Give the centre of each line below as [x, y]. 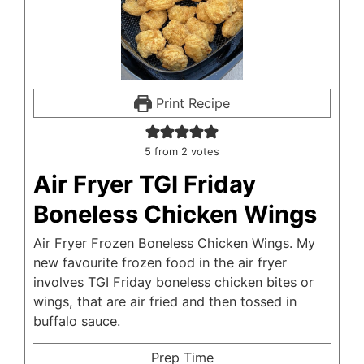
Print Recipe [191, 103]
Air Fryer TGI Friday [145, 184]
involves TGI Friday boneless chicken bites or [173, 282]
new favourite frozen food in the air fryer [160, 262]
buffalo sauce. [77, 321]
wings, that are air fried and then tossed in [165, 301]
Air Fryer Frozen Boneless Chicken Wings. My [174, 243]
